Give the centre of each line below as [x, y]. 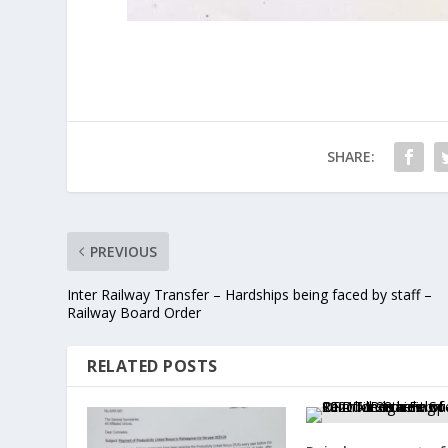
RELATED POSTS [152, 365]
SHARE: [350, 156]
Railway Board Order [134, 312]
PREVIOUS [124, 251]
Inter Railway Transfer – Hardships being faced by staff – [250, 294]
